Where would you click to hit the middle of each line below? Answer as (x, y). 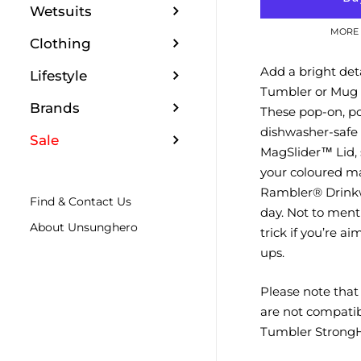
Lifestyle (59, 75)
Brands (55, 108)
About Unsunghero (84, 227)
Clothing (61, 43)
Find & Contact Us (81, 201)
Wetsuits (61, 11)
